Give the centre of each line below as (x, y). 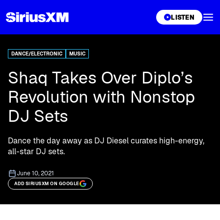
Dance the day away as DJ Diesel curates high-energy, (106, 141)
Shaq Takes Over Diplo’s (100, 78)
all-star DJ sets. (36, 151)
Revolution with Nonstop (101, 97)
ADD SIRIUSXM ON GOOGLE (47, 183)
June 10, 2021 (35, 173)
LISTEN (183, 17)
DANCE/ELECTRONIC (37, 54)
